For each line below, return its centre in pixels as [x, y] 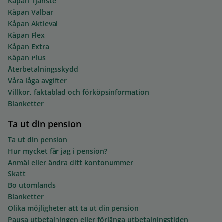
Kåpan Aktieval [33, 23]
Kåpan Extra [28, 46]
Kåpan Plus [27, 57]
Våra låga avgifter [37, 80]
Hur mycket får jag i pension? [57, 151]
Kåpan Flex [26, 35]
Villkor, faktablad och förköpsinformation [78, 92]
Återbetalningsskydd [43, 69]
